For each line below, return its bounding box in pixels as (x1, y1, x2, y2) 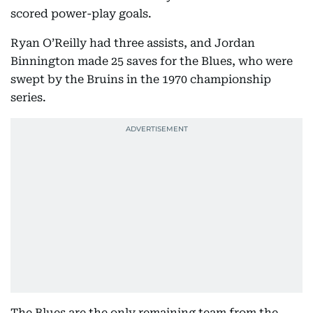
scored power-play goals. (10, 7, 152, 20)
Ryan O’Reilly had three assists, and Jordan (10, 36, 255, 50)
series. (10, 91, 46, 104)
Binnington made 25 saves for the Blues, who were (10, 54, 293, 68)
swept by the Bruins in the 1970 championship (10, 73, 271, 86)
